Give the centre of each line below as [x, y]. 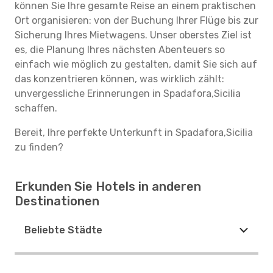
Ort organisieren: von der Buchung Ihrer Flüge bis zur [136, 20]
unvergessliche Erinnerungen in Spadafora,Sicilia [128, 94]
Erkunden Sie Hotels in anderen [108, 186]
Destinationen [57, 201]
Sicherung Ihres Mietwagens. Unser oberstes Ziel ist [133, 35]
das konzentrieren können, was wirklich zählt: [119, 79]
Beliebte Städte [63, 230]
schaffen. [36, 108]
